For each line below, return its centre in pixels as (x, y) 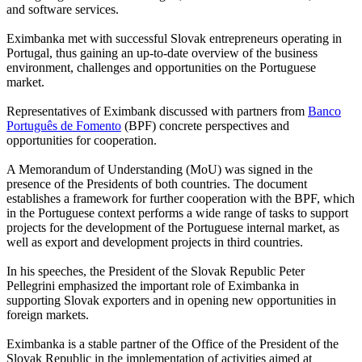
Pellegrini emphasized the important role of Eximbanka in (153, 285)
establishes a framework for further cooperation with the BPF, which (181, 198)
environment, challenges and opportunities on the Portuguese (161, 67)
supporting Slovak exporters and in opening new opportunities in (171, 300)
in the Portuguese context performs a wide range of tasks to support (177, 213)
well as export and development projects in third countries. (155, 242)
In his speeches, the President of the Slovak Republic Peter (156, 271)
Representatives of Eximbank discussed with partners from (157, 111)
